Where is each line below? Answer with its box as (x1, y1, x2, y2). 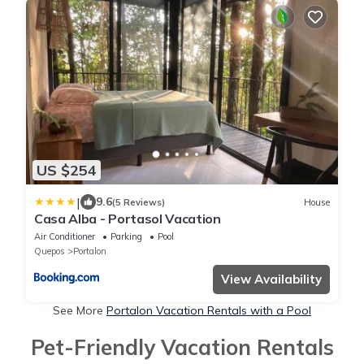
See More (53, 303, 106, 318)
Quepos (34, 245, 65, 258)
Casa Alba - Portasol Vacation (34, 210, 221, 227)
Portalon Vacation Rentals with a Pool (106, 303, 311, 318)
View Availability (221, 271, 322, 288)
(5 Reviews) (112, 196, 165, 208)
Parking (110, 231, 142, 243)
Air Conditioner (34, 231, 95, 243)
